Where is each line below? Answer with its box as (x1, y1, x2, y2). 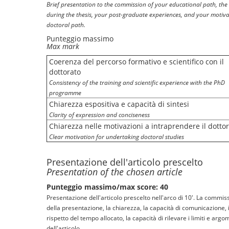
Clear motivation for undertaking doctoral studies (49, 132, 184, 141)
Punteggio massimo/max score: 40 (47, 182, 168, 192)
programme (49, 88, 81, 97)
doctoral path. (47, 20, 85, 29)
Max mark (47, 41, 79, 51)
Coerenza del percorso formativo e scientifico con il (49, 57, 224, 66)
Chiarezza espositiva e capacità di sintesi (49, 99, 189, 109)
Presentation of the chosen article (47, 166, 182, 178)
